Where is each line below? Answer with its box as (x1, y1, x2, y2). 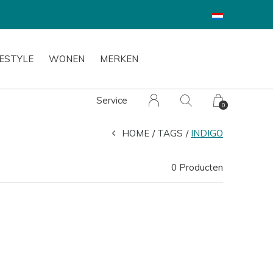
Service (96, 94, 127, 106)
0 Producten (171, 161, 223, 173)
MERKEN (100, 53, 138, 65)
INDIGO (191, 127, 223, 139)
